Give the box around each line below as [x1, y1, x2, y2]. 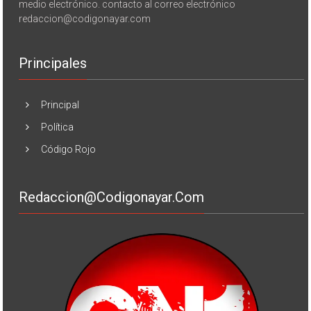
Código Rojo [41, 143, 96, 155]
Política [41, 121, 74, 133]
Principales [19, 54, 87, 72]
